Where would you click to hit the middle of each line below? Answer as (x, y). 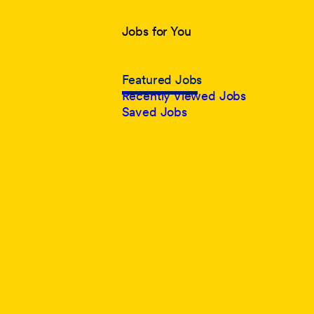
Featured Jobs (162, 79)
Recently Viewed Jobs (184, 95)
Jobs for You (156, 31)
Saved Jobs (154, 111)
